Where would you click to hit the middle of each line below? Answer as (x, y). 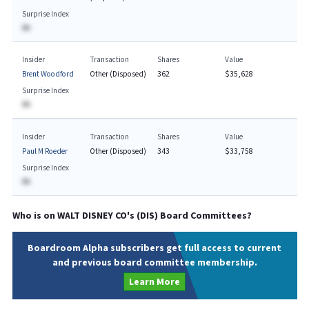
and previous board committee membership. (154, 262)
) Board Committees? (203, 216)
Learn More (154, 282)
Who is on (34, 216)
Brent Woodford (48, 74)
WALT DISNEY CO (92, 216)
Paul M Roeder (44, 151)
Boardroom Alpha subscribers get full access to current (154, 248)
